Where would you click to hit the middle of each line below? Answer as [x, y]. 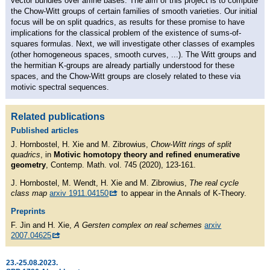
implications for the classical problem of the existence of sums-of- [126, 33]
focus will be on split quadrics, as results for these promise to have [128, 22]
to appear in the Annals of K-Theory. [183, 193]
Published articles [45, 130]
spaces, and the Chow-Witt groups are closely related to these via [126, 76]
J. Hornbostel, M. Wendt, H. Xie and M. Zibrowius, [100, 183]
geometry [29, 165]
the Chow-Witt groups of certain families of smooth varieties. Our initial [134, 11]
